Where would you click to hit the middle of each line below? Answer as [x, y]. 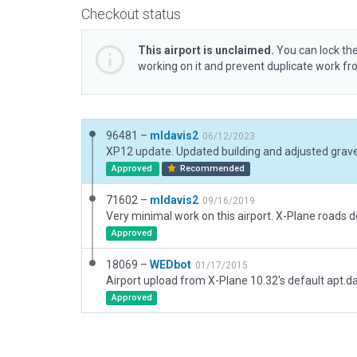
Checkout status [131, 14]
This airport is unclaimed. [206, 50]
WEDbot [171, 265]
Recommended [212, 169]
